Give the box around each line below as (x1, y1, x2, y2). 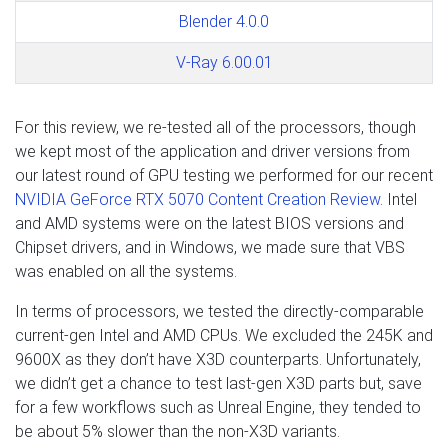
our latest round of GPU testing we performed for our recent (15, 165, 433, 185)
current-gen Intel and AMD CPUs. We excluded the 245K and (15, 325, 433, 345)
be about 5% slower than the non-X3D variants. (15, 421, 340, 441)
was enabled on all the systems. (15, 261, 237, 281)
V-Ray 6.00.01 (175, 52, 273, 72)
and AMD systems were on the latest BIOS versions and (15, 213, 404, 233)
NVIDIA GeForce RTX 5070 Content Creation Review (15, 189, 380, 209)
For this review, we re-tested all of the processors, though (15, 117, 416, 137)
